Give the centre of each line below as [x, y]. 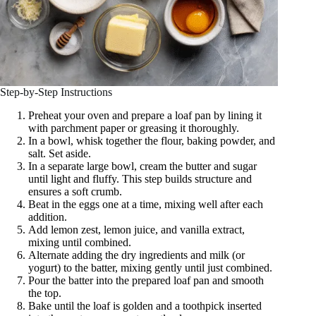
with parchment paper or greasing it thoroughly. [134, 128]
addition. [48, 217]
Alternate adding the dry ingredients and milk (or [136, 255]
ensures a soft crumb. [75, 191]
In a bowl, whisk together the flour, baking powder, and [152, 140]
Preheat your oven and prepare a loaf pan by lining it [145, 115]
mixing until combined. [80, 242]
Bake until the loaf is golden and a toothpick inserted [145, 305]
